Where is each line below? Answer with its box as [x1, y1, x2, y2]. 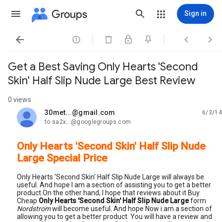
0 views [8, 96, 31, 104]
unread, [45, 112, 68, 120]
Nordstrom [17, 204, 51, 213]
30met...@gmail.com [45, 109, 115, 116]
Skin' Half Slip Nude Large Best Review [8, 74, 195, 87]
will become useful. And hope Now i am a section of [51, 204, 212, 213]
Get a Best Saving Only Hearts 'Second [8, 60, 198, 73]
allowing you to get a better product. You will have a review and [17, 212, 212, 221]
